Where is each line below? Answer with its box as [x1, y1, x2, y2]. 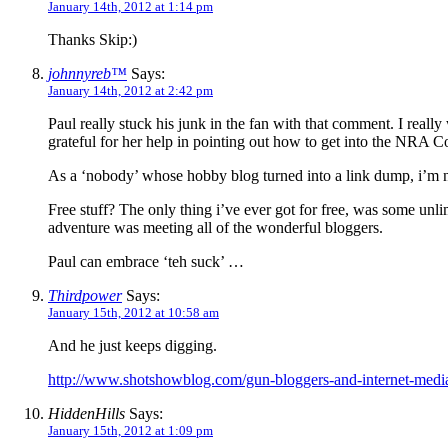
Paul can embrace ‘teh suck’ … [48, 252, 244, 270]
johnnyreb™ [48, 64, 127, 82]
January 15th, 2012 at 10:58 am [48, 304, 219, 320]
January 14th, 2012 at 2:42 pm [48, 82, 213, 98]
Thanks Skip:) [48, 30, 137, 48]
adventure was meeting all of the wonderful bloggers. [48, 218, 383, 236]
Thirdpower [48, 286, 122, 304]
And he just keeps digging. [48, 336, 217, 354]
